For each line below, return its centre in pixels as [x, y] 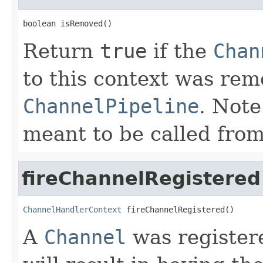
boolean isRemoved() [68, 23]
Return [61, 51]
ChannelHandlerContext [72, 209]
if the [180, 51]
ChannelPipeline [111, 106]
